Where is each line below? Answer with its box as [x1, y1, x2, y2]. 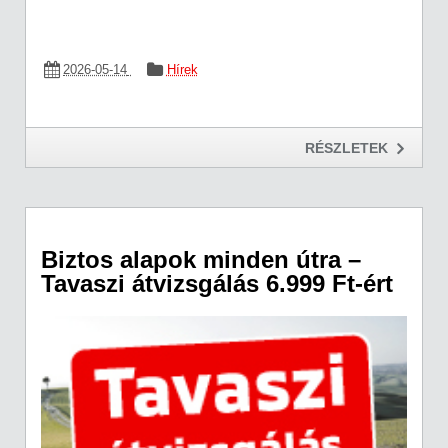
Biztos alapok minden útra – [41, 245, 361, 273]
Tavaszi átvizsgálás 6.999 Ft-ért [41, 269, 393, 297]
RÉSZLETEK [305, 140, 388, 157]
